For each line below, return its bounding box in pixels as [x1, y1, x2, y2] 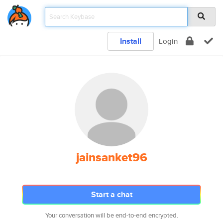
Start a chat [91, 189, 132, 200]
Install [120, 35, 141, 47]
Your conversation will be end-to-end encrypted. [45, 211, 178, 220]
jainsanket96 [76, 148, 147, 166]
